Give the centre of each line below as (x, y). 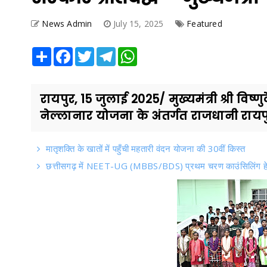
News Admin (67, 24)
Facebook (91, 52)
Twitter (107, 52)
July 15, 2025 (140, 24)
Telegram (133, 52)
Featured (204, 24)
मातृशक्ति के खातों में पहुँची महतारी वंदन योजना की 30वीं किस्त (146, 148)
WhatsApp (156, 52)
